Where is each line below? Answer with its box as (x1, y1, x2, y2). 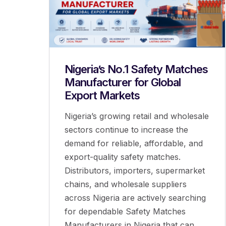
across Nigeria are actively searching (65, 193, 206, 203)
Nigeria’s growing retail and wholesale (65, 111, 209, 122)
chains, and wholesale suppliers (65, 179, 187, 190)
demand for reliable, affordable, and (65, 138, 203, 149)
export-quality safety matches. (65, 152, 181, 162)
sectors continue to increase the (65, 125, 188, 135)
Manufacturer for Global (65, 76, 181, 89)
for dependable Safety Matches (65, 206, 186, 217)
